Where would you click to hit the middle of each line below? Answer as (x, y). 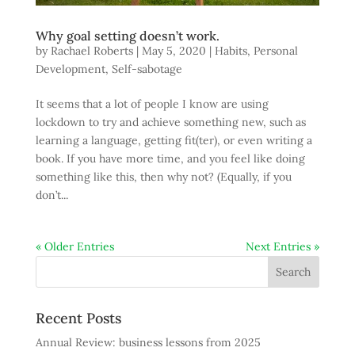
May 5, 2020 (174, 50)
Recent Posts (78, 318)
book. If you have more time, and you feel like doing (170, 158)
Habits (231, 50)
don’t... (52, 195)
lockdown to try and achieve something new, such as (170, 122)
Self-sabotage (147, 69)
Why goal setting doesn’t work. (127, 35)
